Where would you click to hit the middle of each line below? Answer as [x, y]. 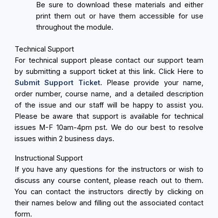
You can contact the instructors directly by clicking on [109, 192]
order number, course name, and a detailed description [109, 94]
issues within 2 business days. [64, 138]
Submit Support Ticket [57, 82]
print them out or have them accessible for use [119, 16]
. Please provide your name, [152, 82]
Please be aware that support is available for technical [109, 116]
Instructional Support [49, 158]
